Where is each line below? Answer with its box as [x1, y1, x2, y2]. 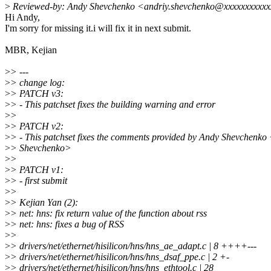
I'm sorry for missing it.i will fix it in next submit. [5, 23, 191, 34]
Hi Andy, [5, 12, 40, 23]
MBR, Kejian [5, 45, 57, 56]
